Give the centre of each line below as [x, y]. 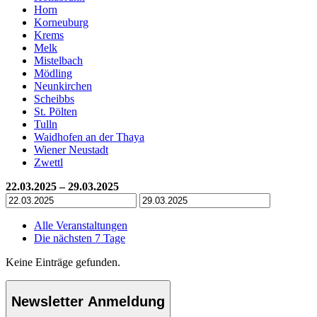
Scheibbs [54, 98]
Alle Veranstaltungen [81, 225]
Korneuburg [61, 22]
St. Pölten [56, 111]
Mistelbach [58, 60]
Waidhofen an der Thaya [89, 137]
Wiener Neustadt [71, 149]
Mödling [53, 73]
